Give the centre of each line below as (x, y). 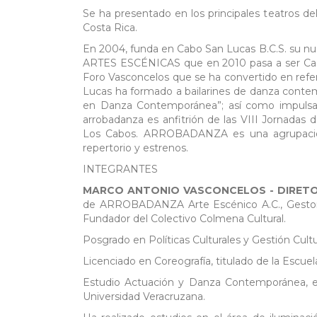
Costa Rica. (110, 28)
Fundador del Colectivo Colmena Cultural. (184, 219)
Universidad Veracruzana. (144, 297)
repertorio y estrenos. (136, 148)
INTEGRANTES (120, 169)
